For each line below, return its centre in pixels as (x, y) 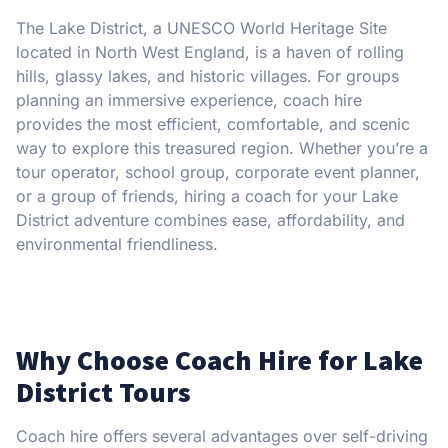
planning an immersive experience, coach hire (189, 99)
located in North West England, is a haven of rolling (210, 51)
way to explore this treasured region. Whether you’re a (222, 147)
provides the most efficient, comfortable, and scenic (213, 123)
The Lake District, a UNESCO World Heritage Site (201, 27)
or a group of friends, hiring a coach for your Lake (207, 195)
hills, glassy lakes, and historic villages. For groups (207, 75)
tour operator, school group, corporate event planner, (218, 171)
